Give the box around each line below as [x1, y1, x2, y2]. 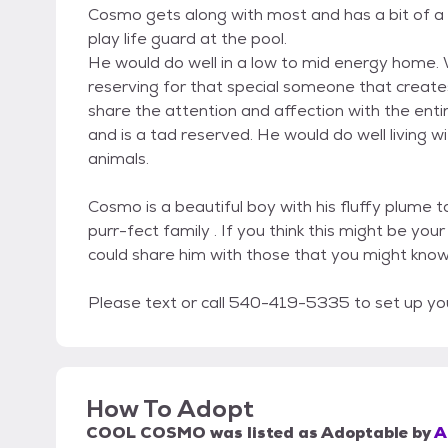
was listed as [206, 422, 321, 444]
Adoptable [321, 422, 408, 444]
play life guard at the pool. [88, 28, 287, 50]
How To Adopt [86, 393, 254, 425]
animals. [88, 148, 149, 170]
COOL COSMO [86, 422, 206, 444]
